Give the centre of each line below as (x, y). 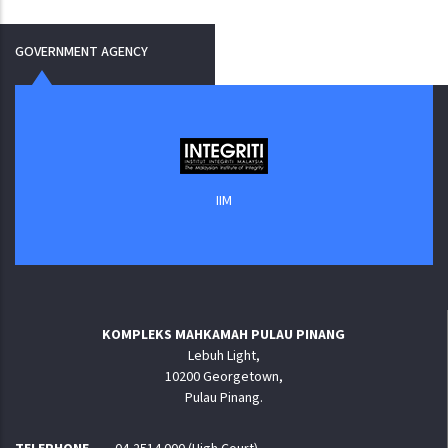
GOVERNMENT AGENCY (81, 52)
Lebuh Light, (223, 356)
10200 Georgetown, (223, 377)
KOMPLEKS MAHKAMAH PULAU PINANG (223, 335)
